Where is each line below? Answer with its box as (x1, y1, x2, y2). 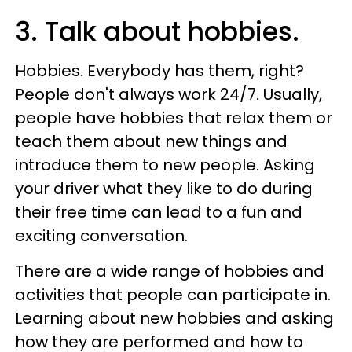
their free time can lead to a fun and (15, 201, 302, 223)
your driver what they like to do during (15, 178, 313, 200)
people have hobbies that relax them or (15, 107, 332, 129)
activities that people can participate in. (15, 284, 331, 306)
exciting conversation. (15, 225, 188, 247)
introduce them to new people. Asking (15, 154, 315, 176)
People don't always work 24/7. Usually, (15, 83, 322, 105)
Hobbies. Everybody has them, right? (15, 60, 304, 82)
